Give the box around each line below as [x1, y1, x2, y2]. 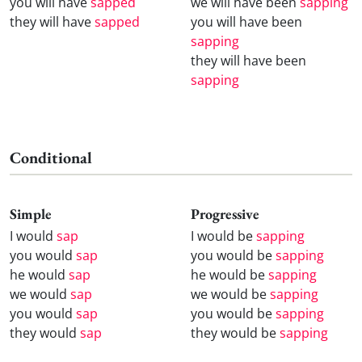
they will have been [191, 51, 306, 69]
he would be [191, 265, 268, 284]
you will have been [191, 12, 302, 31]
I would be [191, 226, 256, 245]
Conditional [10, 146, 92, 168]
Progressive [191, 204, 259, 223]
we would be [191, 284, 270, 303]
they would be [191, 323, 280, 342]
